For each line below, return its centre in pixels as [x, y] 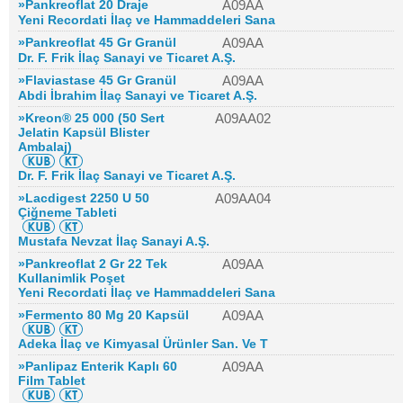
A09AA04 [243, 198]
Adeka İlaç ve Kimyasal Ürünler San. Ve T [143, 344]
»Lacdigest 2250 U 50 [84, 198]
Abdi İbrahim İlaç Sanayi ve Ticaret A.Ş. [138, 95]
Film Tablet [52, 381]
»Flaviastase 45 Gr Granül [97, 80]
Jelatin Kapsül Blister [84, 132]
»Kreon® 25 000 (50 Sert [91, 118]
